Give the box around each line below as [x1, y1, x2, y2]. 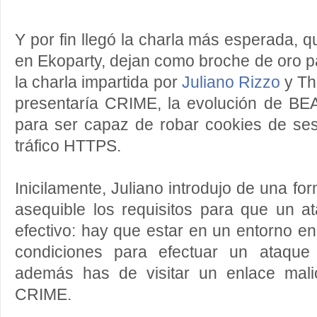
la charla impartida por [15, 74, 182, 91]
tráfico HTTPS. [15, 137, 121, 155]
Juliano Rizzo [181, 74, 280, 91]
